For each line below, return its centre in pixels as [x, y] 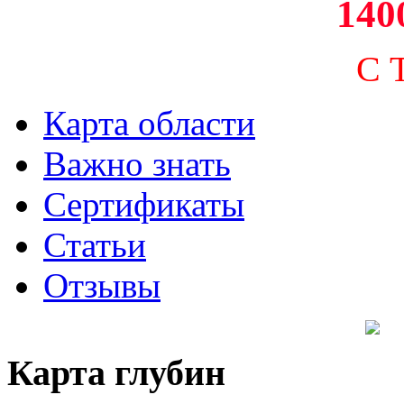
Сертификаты [144, 205]
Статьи [95, 245]
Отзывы [102, 286]
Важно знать [137, 164]
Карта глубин [116, 373]
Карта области [149, 124]
